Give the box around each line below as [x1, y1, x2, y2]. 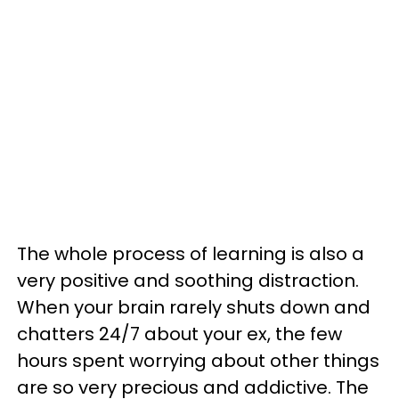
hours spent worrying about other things [17, 348, 379, 373]
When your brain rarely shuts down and [17, 295, 370, 320]
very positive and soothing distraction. [17, 268, 359, 293]
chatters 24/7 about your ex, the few [17, 322, 342, 346]
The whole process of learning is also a [17, 241, 364, 266]
